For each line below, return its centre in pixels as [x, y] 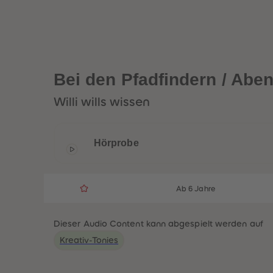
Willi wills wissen [102, 102]
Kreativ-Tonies [89, 240]
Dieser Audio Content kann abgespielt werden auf [158, 224]
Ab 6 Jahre [196, 189]
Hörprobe [116, 143]
